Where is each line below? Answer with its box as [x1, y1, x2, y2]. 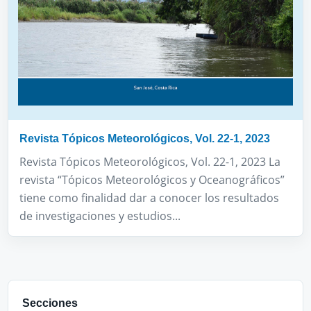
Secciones [22, 297, 78, 310]
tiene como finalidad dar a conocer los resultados [19, 190, 279, 206]
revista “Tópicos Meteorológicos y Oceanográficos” [19, 172, 285, 188]
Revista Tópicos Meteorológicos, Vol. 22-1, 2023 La [19, 154, 280, 170]
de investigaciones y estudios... [19, 208, 180, 224]
